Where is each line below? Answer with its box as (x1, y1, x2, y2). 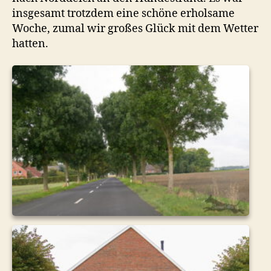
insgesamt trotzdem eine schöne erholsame (12, 7, 235, 21)
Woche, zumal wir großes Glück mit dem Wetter (12, 22, 258, 36)
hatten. (12, 37, 48, 51)
